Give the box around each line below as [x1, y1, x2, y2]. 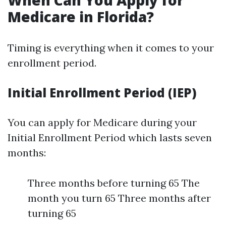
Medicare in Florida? [8, 7, 154, 26]
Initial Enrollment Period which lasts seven [8, 131, 212, 144]
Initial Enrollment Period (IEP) [8, 84, 197, 101]
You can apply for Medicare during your [8, 116, 197, 129]
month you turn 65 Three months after [28, 192, 211, 204]
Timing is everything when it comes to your [8, 41, 214, 54]
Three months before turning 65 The [28, 177, 200, 189]
